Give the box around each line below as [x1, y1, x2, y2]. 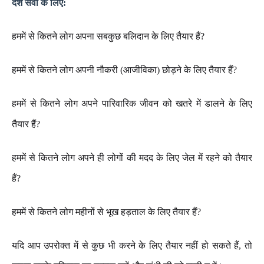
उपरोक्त [44, 240, 71, 250]
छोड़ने [162, 65, 181, 75]
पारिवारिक [101, 98, 136, 108]
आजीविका [123, 65, 157, 75]
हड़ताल [121, 207, 146, 217]
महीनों [75, 207, 95, 217]
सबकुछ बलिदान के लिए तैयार [97, 31, 193, 41]
